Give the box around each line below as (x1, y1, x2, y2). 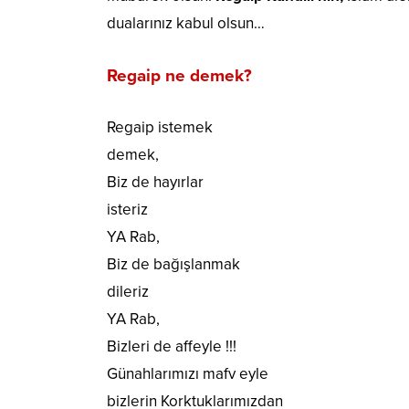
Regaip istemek (107, 118, 213, 138)
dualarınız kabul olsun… (107, 14, 265, 34)
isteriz (107, 200, 148, 220)
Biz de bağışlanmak (107, 255, 240, 275)
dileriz (107, 282, 149, 302)
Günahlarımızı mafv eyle (107, 364, 268, 384)
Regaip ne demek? (107, 66, 252, 87)
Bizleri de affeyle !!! (107, 337, 236, 357)
